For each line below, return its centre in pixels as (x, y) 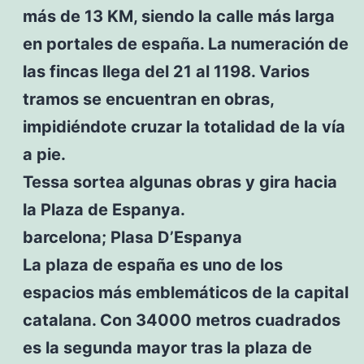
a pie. (44, 154)
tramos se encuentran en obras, (148, 99)
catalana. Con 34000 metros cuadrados (181, 320)
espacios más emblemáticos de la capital (185, 292)
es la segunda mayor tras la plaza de (167, 347)
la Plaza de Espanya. (104, 209)
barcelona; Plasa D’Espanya (132, 237)
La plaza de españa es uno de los (152, 264)
